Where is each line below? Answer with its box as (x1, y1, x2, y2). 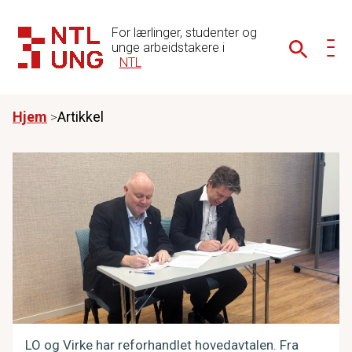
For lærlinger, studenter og (111, 24, 257, 40)
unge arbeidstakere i (111, 39, 225, 55)
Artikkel (57, 108, 104, 125)
